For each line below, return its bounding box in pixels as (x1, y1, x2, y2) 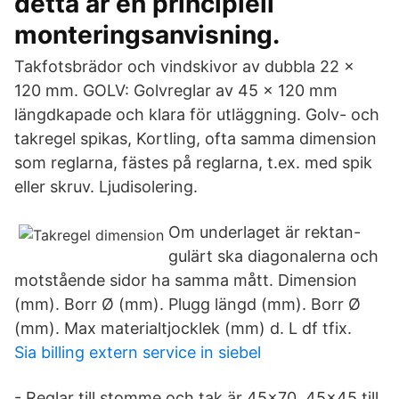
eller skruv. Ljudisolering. (14, 177, 198, 196)
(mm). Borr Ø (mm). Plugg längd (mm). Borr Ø (14, 295, 361, 313)
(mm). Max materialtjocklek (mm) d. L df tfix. (14, 319, 352, 338)
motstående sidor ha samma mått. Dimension (14, 271, 357, 289)
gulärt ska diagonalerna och (168, 247, 379, 265)
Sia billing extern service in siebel (14, 343, 261, 362)
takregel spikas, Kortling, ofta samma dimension (14, 129, 377, 148)
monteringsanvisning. (14, 20, 280, 50)
